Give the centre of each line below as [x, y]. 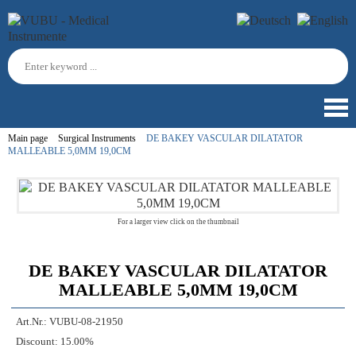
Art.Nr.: [31, 322]
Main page [28, 138]
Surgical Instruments [97, 138]
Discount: [37, 342]
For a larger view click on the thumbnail [178, 222]
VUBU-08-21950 [86, 322]
